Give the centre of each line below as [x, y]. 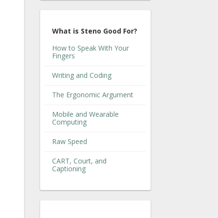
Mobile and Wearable [85, 114]
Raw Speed [70, 141]
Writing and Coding [82, 75]
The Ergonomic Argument [93, 94]
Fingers [64, 55]
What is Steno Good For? [95, 31]
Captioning [69, 168]
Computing [69, 122]
